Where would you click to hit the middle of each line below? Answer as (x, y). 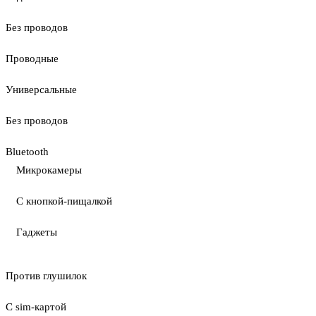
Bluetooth (27, 152)
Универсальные (41, 90)
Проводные (32, 59)
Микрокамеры (49, 170)
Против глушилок (46, 276)
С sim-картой (36, 307)
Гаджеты (37, 232)
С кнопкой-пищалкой (64, 201)
